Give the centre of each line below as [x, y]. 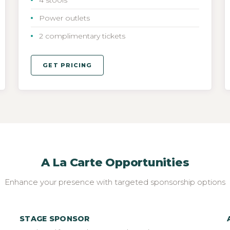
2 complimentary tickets [82, 36]
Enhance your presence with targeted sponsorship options [115, 182]
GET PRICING [68, 65]
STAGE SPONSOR [55, 218]
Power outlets [65, 18]
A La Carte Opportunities [115, 162]
